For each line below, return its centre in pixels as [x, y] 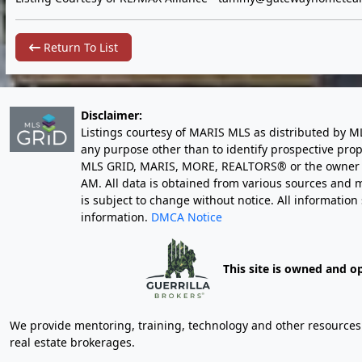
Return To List [79, 47]
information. [116, 217]
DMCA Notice [187, 217]
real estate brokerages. [72, 342]
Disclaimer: [112, 115]
